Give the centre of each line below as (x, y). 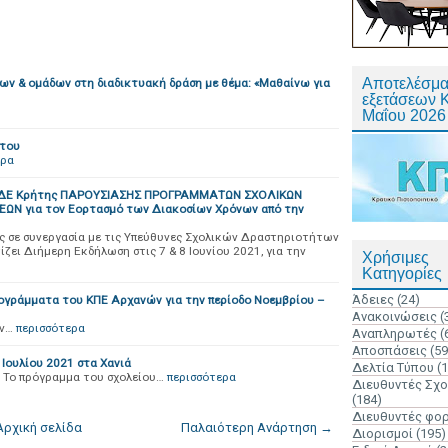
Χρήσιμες (395, 257)
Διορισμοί (382, 433)
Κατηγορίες (402, 273)
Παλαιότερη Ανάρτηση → (257, 427)
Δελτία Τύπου (393, 367)
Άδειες (373, 299)
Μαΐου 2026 (404, 115)
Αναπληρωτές (394, 333)
